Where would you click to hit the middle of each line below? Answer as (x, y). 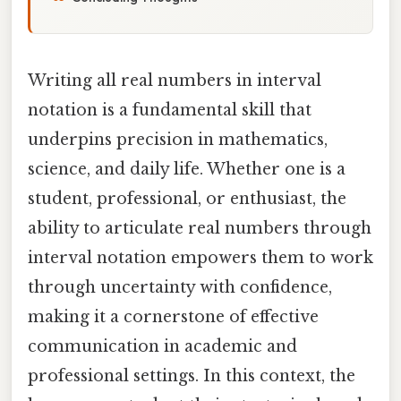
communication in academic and (162, 346)
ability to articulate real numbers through (200, 228)
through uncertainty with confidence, (180, 287)
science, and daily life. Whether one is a (187, 169)
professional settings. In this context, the (192, 375)
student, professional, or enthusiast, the (187, 198)
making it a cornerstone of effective (173, 316)
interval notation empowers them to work (200, 257)
